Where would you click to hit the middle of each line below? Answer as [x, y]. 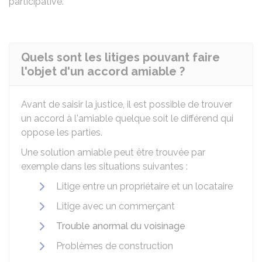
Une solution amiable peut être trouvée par [113, 152]
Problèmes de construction [115, 246]
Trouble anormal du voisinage [121, 226]
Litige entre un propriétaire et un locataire [144, 186]
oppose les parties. [62, 132]
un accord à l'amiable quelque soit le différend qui [127, 118]
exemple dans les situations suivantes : [104, 166]
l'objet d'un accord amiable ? [103, 71]
